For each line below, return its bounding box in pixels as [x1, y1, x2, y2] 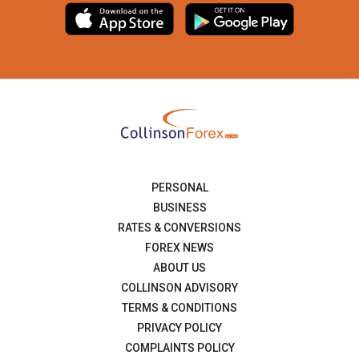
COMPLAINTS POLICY [124, 341, 235, 354]
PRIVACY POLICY [137, 321, 222, 334]
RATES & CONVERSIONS [118, 220, 241, 234]
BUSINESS [152, 200, 207, 214]
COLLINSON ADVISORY [121, 280, 238, 294]
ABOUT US [153, 260, 206, 274]
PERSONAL [151, 180, 208, 194]
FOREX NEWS [145, 240, 214, 254]
